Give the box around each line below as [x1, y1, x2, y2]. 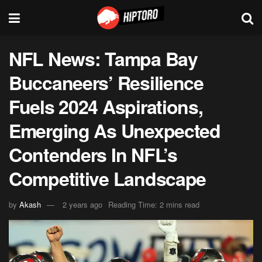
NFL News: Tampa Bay [9, 45, 198, 72]
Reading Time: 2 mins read [108, 198, 199, 210]
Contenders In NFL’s [9, 141, 177, 168]
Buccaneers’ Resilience [9, 69, 204, 96]
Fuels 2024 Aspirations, [9, 93, 203, 120]
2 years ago [63, 198, 102, 210]
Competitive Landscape [9, 165, 206, 192]
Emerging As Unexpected [9, 117, 220, 144]
